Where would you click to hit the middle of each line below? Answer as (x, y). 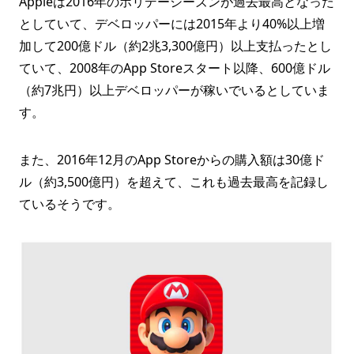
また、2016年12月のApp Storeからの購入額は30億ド (172, 159)
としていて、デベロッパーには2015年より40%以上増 (172, 23)
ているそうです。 (70, 203)
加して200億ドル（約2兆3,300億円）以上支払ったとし (175, 45)
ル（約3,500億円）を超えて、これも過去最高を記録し (174, 181)
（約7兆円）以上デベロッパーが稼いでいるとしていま (174, 90)
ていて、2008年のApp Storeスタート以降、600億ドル (175, 68)
